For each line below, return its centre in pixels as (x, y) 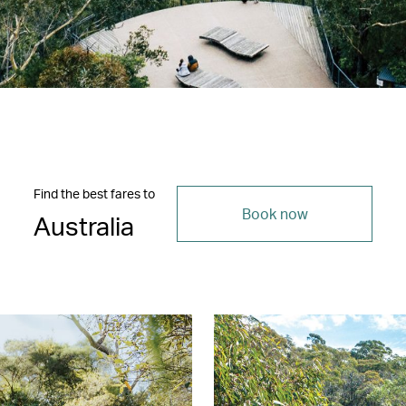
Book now (275, 213)
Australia (84, 225)
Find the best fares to (94, 193)
